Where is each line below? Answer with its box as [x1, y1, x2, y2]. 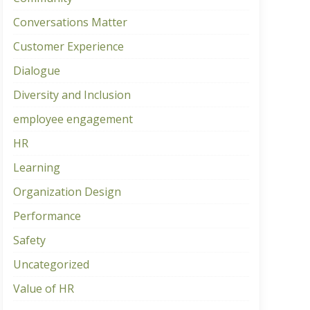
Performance [12, 208, 81, 224]
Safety [12, 232, 46, 248]
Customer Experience [12, 38, 124, 54]
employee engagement [12, 111, 133, 127]
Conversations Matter [12, 14, 127, 30]
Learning [12, 159, 60, 175]
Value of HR [12, 280, 74, 296]
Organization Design [12, 183, 121, 199]
